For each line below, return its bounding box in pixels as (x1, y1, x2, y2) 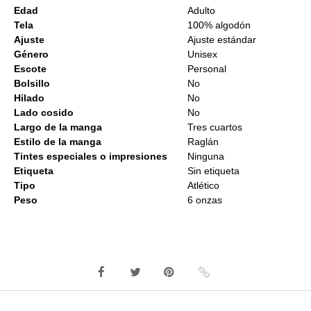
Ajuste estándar (187, 34, 256, 46)
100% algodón (187, 19, 251, 31)
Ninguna (187, 151, 224, 162)
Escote (14, 63, 47, 75)
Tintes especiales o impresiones (14, 151, 167, 162)
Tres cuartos (187, 121, 242, 133)
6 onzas (187, 194, 222, 206)
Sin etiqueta (187, 165, 239, 177)
